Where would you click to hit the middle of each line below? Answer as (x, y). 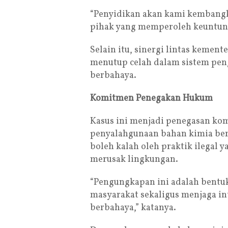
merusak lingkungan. (134, 160)
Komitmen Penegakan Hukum (151, 99)
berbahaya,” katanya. (133, 208)
